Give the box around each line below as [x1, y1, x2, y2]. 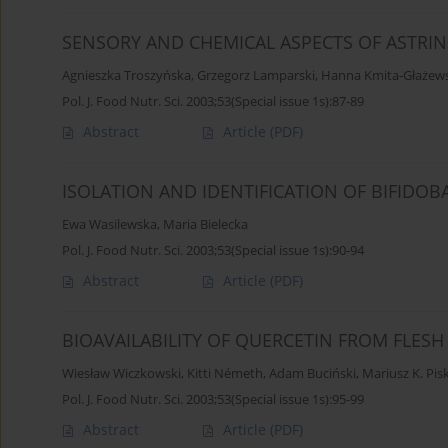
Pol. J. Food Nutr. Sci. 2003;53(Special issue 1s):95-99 [62, 390, 364, 409]
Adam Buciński [269, 365, 356, 383]
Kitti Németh [187, 365, 263, 383]
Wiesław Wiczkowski [62, 365, 181, 383]
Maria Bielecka [163, 216, 248, 234]
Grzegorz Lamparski [197, 67, 315, 85]
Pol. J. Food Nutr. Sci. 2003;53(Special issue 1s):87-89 [62, 92, 364, 111]
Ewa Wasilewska [62, 216, 157, 234]
